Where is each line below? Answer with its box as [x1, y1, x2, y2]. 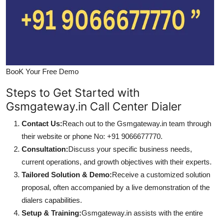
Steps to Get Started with [6, 85, 140, 100]
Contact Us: [22, 119, 62, 128]
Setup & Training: [22, 208, 82, 217]
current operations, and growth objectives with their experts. [22, 157, 212, 166]
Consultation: [22, 144, 68, 153]
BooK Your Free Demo [6, 67, 79, 76]
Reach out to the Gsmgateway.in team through [62, 119, 211, 128]
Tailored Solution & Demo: [22, 170, 112, 179]
